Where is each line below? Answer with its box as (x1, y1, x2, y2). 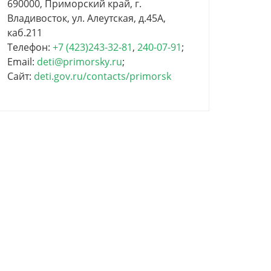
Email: (7, 55, 37, 68)
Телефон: (7, 41, 53, 54)
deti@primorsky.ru (37, 55, 122, 68)
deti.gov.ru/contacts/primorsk (34, 70, 171, 83)
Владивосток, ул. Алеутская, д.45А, (7, 11, 166, 25)
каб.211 (7, 26, 42, 39)
